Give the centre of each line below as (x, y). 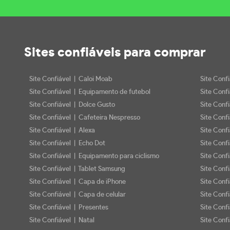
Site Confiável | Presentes (69, 207)
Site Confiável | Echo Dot (67, 143)
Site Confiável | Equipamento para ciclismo (94, 156)
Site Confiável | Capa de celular (78, 195)
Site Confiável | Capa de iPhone (78, 182)
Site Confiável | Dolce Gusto (72, 105)
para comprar (165, 52)
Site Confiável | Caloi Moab (71, 79)
